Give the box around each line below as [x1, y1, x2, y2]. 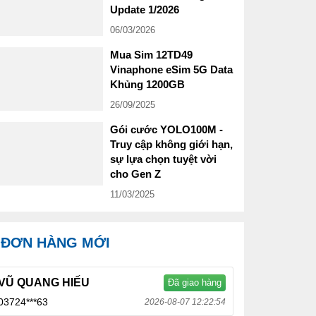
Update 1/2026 [110, 4, 179, 16]
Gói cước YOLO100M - [110, 123, 223, 135]
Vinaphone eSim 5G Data [110, 63, 233, 75]
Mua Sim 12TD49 [110, 49, 193, 61]
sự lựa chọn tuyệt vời [110, 153, 217, 165]
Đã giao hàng [168, 277, 221, 288]
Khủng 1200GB [110, 78, 185, 90]
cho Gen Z [110, 168, 161, 180]
